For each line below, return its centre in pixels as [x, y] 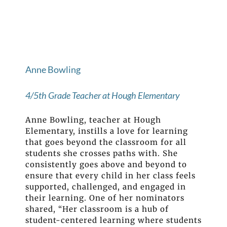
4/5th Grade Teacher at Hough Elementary [103, 96]
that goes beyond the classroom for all [106, 142]
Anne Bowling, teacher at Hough [93, 120]
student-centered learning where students [113, 220]
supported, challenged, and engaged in [106, 187]
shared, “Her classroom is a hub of [97, 209]
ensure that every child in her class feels [110, 176]
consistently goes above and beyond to [106, 165]
